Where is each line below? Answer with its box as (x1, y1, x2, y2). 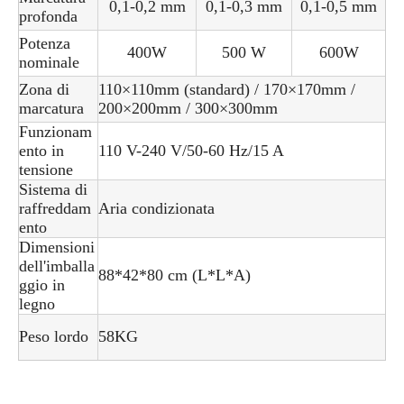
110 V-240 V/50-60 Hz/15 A (98, 142, 284, 161)
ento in (19, 142, 64, 161)
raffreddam (19, 199, 91, 218)
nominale (19, 53, 79, 72)
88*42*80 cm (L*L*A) (98, 266, 251, 285)
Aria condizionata (98, 199, 215, 218)
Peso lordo (19, 327, 88, 346)
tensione (19, 161, 73, 179)
